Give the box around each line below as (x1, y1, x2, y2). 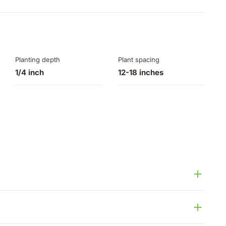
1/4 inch (15, 68, 44, 78)
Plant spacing (118, 55, 159, 64)
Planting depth (15, 55, 61, 64)
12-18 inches (118, 68, 163, 78)
